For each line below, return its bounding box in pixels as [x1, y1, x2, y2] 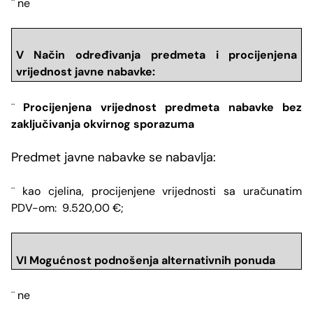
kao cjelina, [15, 184, 84, 199]
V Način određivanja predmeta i [15, 48, 229, 63]
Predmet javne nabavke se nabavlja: [11, 149, 216, 166]
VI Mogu [15, 252, 59, 268]
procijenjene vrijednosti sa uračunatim [83, 184, 303, 199]
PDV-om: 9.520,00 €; [11, 201, 124, 216]
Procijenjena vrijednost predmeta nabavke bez [23, 100, 303, 115]
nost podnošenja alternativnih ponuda [66, 252, 275, 268]
